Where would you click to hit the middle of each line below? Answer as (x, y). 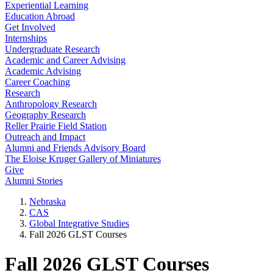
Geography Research (45, 115)
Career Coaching (37, 82)
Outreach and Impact (45, 137)
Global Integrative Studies (79, 223)
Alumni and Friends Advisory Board (75, 148)
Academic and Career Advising (65, 60)
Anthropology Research (51, 104)
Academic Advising (43, 71)
